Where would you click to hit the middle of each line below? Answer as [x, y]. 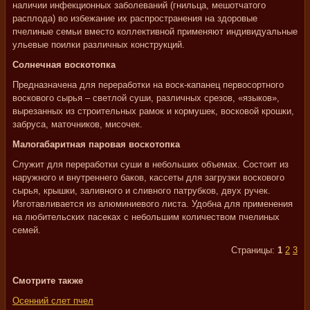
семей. [27, 230]
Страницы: [254, 250]
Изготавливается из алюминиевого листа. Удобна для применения [153, 204]
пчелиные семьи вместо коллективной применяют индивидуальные [155, 31]
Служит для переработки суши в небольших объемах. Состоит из [151, 164]
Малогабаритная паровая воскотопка [96, 144]
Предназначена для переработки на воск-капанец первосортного [148, 85]
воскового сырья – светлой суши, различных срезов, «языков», [146, 98]
